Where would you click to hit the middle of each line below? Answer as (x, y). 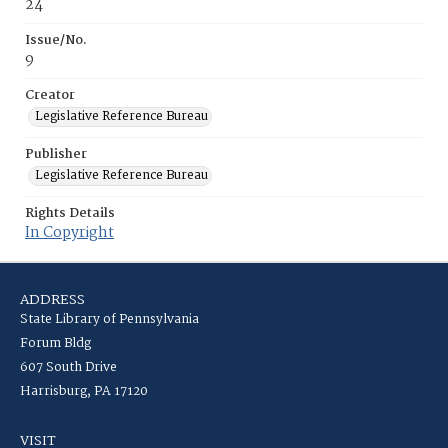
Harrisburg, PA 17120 (84, 391)
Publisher (56, 154)
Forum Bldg (55, 343)
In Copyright (69, 233)
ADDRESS (52, 300)
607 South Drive (68, 367)
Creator (50, 95)
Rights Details (70, 213)
